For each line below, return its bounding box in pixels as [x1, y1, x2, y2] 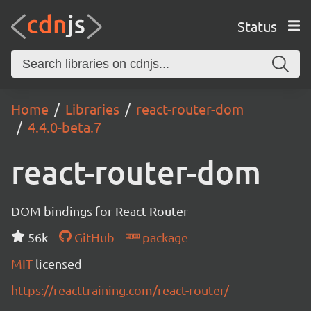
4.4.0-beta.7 [28, 118, 101, 135]
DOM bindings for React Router [11, 203, 188, 218]
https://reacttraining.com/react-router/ [11, 283, 229, 297]
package [139, 230, 188, 244]
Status [237, 17, 277, 35]
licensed [35, 256, 82, 271]
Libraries [65, 100, 119, 117]
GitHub [71, 230, 115, 244]
